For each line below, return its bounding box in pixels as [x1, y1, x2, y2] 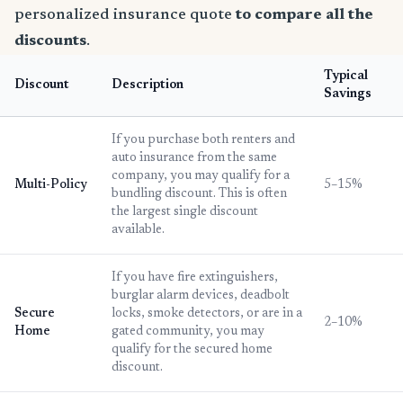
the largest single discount [112, 206, 258, 219]
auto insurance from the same [112, 152, 277, 166]
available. [112, 224, 165, 237]
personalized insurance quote [14, 7, 232, 24]
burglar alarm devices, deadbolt [112, 290, 290, 303]
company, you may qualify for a [112, 170, 290, 184]
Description [112, 79, 184, 93]
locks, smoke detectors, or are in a [112, 308, 302, 321]
